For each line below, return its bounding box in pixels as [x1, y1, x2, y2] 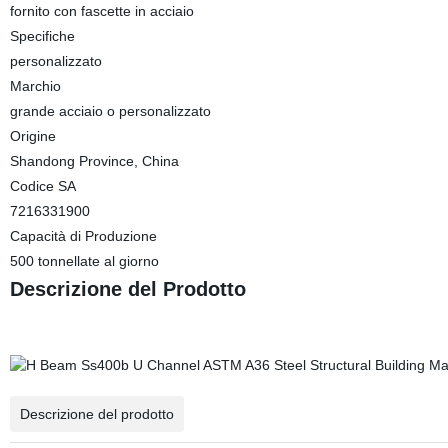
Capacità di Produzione [9, 228, 157, 244]
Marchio [9, 78, 61, 94]
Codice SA [9, 178, 76, 194]
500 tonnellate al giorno [9, 253, 159, 269]
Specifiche [9, 28, 75, 44]
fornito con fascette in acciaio [9, 3, 194, 19]
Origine [9, 128, 56, 144]
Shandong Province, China [9, 153, 179, 169]
